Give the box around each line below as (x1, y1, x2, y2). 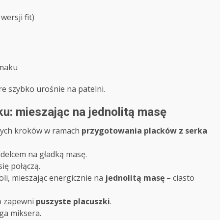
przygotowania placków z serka (82, 125, 207, 136)
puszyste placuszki (36, 195, 110, 207)
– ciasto (165, 172, 194, 183)
